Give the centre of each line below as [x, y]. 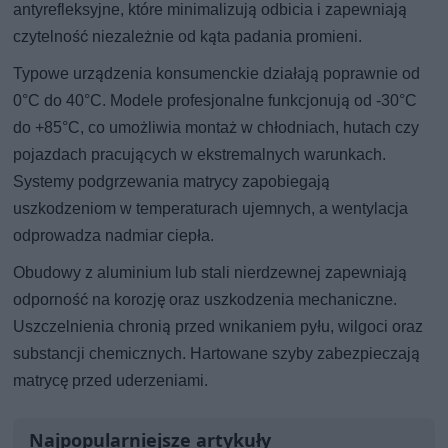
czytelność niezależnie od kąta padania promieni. [188, 36]
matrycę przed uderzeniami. [111, 380]
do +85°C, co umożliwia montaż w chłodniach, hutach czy [216, 127]
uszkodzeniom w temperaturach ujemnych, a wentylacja [211, 208]
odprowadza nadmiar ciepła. [114, 235]
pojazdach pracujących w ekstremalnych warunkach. [200, 154]
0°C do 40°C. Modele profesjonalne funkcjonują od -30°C [215, 100]
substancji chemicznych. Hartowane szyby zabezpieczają [217, 353]
